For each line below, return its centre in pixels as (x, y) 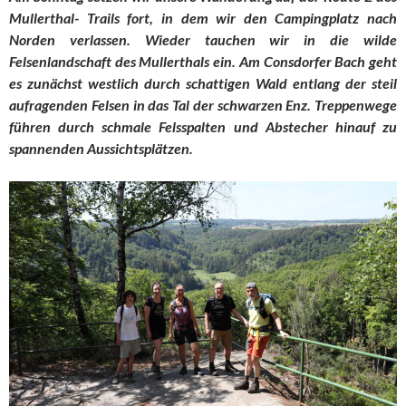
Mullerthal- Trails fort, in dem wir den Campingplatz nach (203, 17)
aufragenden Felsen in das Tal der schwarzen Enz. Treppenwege (203, 104)
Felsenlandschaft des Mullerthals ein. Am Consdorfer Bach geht (203, 61)
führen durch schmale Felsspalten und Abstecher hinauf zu (203, 126)
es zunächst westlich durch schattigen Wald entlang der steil (203, 82)
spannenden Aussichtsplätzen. (101, 148)
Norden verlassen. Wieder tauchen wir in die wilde (203, 39)
